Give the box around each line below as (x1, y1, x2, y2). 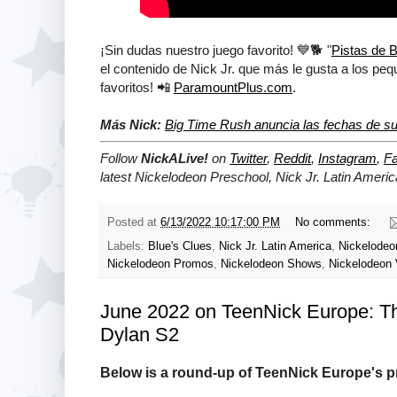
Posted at (107, 215, 160, 229)
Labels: (107, 239, 148, 253)
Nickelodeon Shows (221, 257, 322, 270)
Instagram (318, 151, 377, 167)
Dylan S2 (100, 323, 179, 346)
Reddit (274, 151, 311, 167)
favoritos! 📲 (100, 80, 174, 96)
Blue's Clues (148, 239, 212, 253)
